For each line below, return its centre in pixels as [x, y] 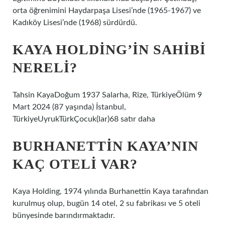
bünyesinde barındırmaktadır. [64, 215]
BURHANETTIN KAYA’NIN [105, 146]
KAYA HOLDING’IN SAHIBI [109, 49]
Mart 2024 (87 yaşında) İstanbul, [69, 107]
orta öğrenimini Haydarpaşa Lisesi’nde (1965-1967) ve [107, 11]
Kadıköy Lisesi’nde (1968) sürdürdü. [75, 23]
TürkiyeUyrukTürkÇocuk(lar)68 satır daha [84, 119]
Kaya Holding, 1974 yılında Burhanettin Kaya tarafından [110, 191]
